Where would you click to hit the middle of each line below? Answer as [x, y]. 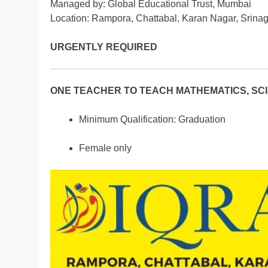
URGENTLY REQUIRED [104, 47]
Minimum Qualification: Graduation [152, 120]
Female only [105, 148]
